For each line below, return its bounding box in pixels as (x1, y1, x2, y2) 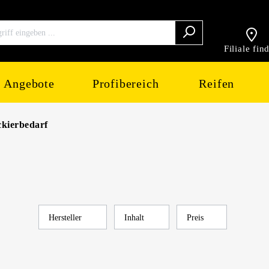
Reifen (199, 77, 235, 90)
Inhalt (124, 213, 147, 222)
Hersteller (49, 213, 85, 222)
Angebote (4, 77, 55, 90)
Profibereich (92, 77, 159, 90)
